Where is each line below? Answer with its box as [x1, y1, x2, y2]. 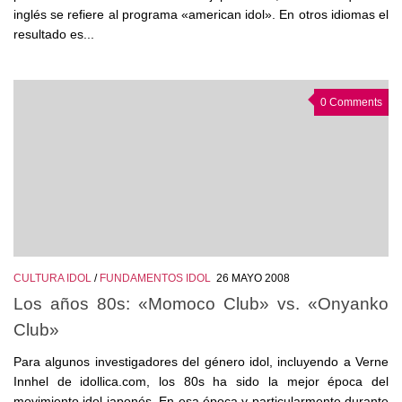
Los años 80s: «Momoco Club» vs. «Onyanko [13, 293, 389, 314]
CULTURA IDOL [13, 271, 92, 284]
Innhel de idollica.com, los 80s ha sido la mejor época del [13, 374, 389, 389]
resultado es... [13, 26, 94, 41]
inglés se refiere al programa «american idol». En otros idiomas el [13, 6, 389, 22]
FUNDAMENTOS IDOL [100, 271, 211, 284]
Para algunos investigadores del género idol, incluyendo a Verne [13, 354, 389, 370]
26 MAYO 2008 [216, 271, 290, 284]
